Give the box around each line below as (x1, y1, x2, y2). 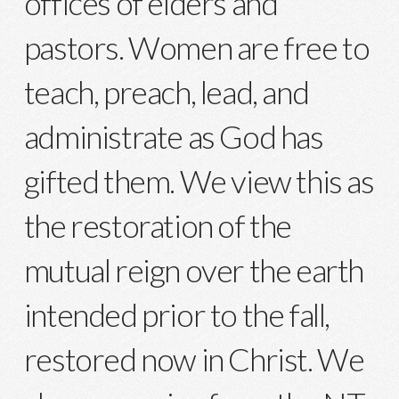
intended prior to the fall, (23, 294, 330, 334)
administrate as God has (23, 116, 323, 156)
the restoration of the (23, 205, 291, 245)
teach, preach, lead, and (23, 71, 309, 111)
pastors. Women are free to (23, 27, 370, 67)
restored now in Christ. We (23, 338, 364, 379)
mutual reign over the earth (23, 249, 363, 289)
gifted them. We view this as (23, 160, 374, 200)
